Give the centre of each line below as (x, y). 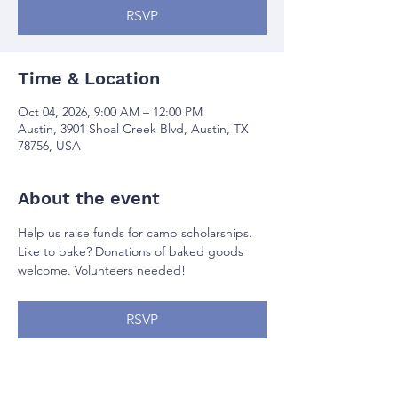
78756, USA (49, 145)
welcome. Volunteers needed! (102, 270)
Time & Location (89, 78)
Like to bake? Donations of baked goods (132, 251)
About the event (89, 198)
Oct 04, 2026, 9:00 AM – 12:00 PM (110, 111)
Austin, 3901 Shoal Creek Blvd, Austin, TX (133, 128)
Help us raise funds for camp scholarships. (137, 232)
